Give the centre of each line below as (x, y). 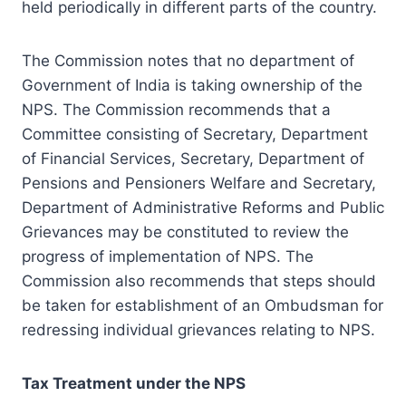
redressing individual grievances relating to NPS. (198, 329)
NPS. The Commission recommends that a (176, 109)
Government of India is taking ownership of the (192, 85)
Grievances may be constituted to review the (185, 232)
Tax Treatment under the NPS (134, 383)
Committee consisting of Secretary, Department (195, 134)
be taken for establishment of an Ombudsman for (203, 305)
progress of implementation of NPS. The (168, 256)
